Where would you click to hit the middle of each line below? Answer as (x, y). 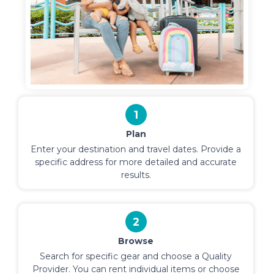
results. (136, 175)
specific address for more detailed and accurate (136, 162)
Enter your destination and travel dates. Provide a (136, 149)
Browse (136, 241)
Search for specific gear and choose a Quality (136, 256)
